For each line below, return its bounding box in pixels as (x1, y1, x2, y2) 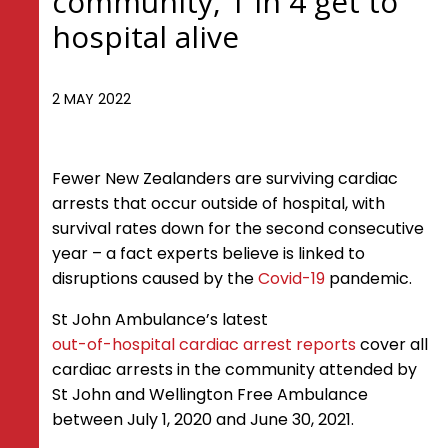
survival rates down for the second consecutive (52, 217, 424, 240)
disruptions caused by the (52, 267, 254, 290)
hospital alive (52, 16, 239, 57)
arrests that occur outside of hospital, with (52, 192, 385, 215)
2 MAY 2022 (52, 89, 131, 109)
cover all (360, 333, 428, 356)
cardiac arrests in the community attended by (52, 358, 417, 381)
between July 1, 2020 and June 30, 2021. (52, 408, 354, 431)
